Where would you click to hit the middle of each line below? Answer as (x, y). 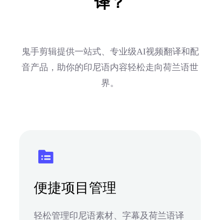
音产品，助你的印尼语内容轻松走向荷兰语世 (110, 67)
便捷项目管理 (75, 188)
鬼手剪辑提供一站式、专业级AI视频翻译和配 (110, 51)
